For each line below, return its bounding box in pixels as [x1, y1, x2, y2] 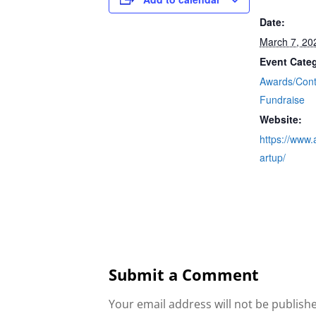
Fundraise [260, 92, 305, 107]
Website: [260, 111, 303, 126]
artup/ [260, 150, 286, 164]
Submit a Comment [109, 263, 260, 285]
